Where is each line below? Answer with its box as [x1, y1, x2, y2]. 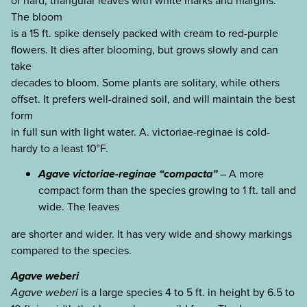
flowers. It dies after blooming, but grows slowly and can [11, 41, 278, 58]
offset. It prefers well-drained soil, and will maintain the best [11, 90, 295, 107]
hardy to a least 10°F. [11, 140, 108, 156]
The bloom [11, 8, 62, 25]
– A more [217, 165, 264, 182]
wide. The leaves [38, 198, 119, 214]
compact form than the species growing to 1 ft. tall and [38, 182, 296, 198]
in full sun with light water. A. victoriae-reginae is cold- [11, 123, 270, 140]
